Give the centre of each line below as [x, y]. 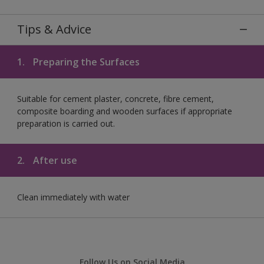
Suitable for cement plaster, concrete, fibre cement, [115, 98]
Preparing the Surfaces [85, 62]
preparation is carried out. [66, 123]
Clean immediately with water [73, 197]
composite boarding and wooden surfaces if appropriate [125, 111]
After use [54, 160]
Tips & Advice [54, 29]
